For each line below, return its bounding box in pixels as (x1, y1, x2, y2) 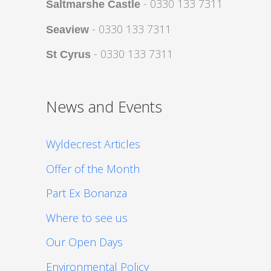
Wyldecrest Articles (46, 137, 140, 152)
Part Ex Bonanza (46, 186, 127, 201)
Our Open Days (46, 235, 123, 250)
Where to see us (46, 210, 128, 225)
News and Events (46, 96, 162, 117)
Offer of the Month (46, 161, 140, 176)
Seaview (46, 23, 89, 36)
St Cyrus (46, 48, 91, 60)
